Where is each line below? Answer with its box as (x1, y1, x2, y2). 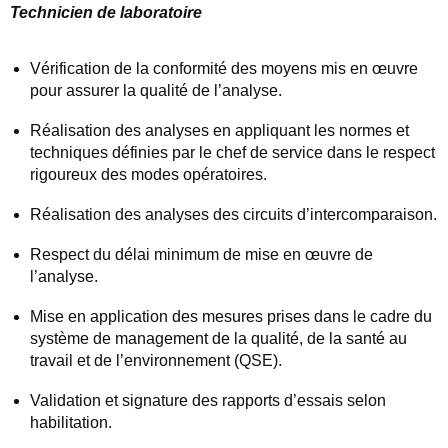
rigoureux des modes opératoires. (30, 166, 267, 184)
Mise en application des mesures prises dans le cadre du (30, 308, 432, 326)
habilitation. (30, 414, 112, 432)
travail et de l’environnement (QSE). (30, 352, 282, 370)
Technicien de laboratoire (10, 4, 202, 22)
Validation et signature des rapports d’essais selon (30, 392, 386, 410)
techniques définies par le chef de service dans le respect (30, 144, 435, 162)
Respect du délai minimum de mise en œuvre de (30, 246, 373, 264)
